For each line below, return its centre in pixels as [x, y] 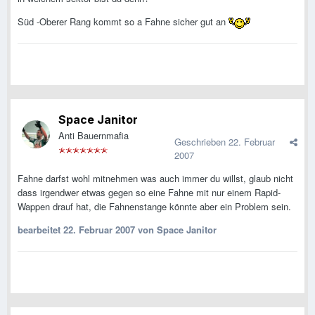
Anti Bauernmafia [94, 136]
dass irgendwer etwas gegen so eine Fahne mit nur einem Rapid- [149, 193]
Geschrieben [201, 142]
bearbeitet [40, 230]
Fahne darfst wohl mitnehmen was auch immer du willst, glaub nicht [155, 179]
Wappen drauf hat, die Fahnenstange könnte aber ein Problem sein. [154, 207]
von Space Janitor [176, 230]
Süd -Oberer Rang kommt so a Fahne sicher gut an [123, 22]
